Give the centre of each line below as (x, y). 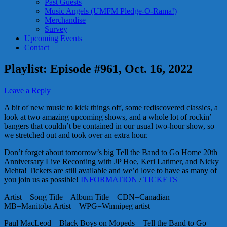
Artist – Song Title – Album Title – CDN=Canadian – (90, 197)
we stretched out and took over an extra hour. (76, 135)
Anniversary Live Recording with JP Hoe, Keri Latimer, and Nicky (111, 161)
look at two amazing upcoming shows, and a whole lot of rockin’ (108, 117)
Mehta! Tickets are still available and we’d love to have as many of (110, 170)
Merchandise (65, 20)
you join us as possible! (42, 179)
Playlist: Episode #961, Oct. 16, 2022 (98, 69)
